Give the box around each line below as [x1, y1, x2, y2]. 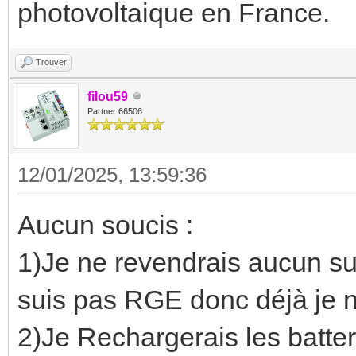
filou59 [87, 89, 128, 103]
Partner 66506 [87, 106, 142, 116]
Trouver [36, 56, 67, 67]
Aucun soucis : [17, 209, 193, 240]
